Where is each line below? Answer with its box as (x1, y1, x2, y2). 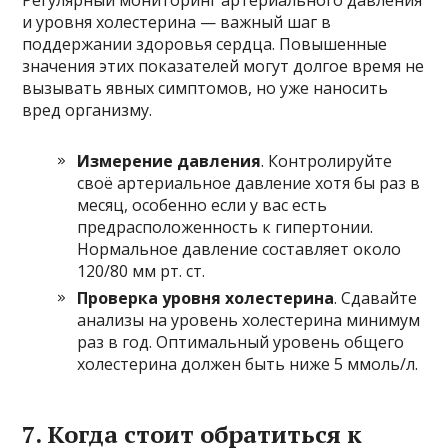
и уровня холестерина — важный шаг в (22, 10, 332, 33)
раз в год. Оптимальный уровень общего (77, 330, 405, 353)
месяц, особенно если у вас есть (77, 193, 328, 216)
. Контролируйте (261, 149, 393, 172)
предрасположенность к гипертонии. (77, 215, 374, 238)
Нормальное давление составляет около (77, 237, 402, 260)
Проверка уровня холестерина (77, 286, 335, 309)
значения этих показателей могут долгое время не (22, 54, 425, 77)
